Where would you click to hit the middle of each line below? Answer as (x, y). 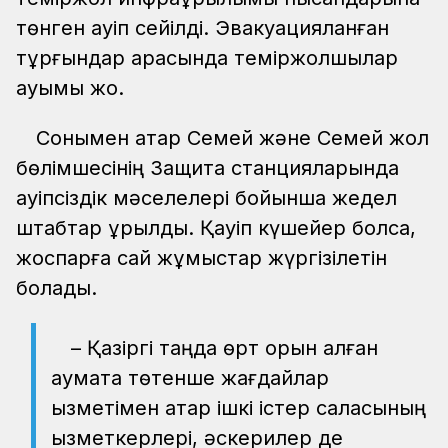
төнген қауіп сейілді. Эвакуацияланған (202, 27)
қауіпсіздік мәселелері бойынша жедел (206, 197)
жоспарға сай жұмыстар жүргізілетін (201, 257)
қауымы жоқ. (76, 87)
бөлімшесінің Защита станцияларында (207, 167)
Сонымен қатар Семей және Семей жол (232, 137)
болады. (62, 287)
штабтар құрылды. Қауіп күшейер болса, (216, 227)
